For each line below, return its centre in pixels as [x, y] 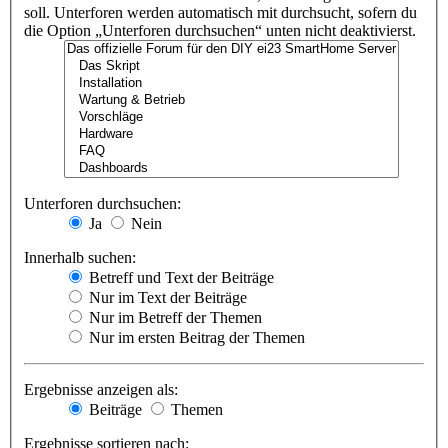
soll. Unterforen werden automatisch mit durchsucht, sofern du [220, 13]
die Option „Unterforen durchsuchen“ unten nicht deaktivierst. [220, 31]
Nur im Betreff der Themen [173, 318]
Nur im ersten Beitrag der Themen [195, 338]
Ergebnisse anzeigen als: [101, 390]
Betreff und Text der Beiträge [179, 278]
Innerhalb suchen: [80, 258]
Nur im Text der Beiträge [166, 298]
